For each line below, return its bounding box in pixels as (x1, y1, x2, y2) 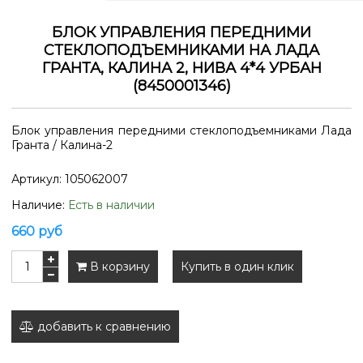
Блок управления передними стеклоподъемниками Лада (11, 122, 352, 138)
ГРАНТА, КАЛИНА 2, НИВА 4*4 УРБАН (41, 58, 322, 77)
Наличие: (11, 197, 68, 212)
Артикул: (11, 171, 65, 186)
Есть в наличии (68, 197, 155, 212)
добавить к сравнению (37, 319, 171, 335)
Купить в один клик (181, 259, 294, 275)
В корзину (87, 259, 150, 275)
